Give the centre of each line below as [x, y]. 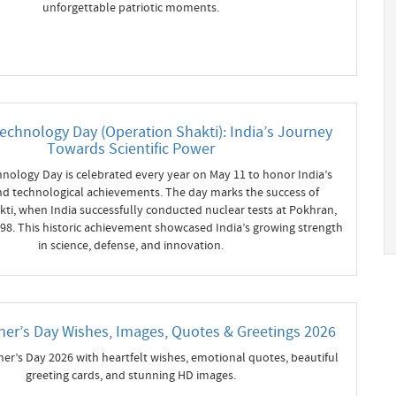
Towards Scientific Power [130, 148]
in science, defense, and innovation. [130, 245]
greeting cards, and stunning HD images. [130, 375]
